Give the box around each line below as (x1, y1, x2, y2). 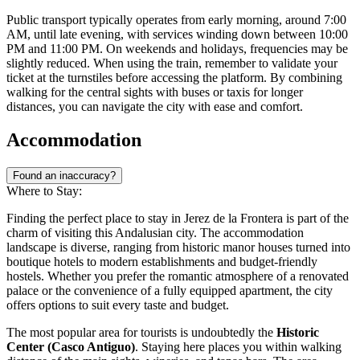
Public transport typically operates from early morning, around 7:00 (6, 12, 346, 27)
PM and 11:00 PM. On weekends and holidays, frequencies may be (6, 41, 348, 55)
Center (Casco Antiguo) (6, 340, 135, 354)
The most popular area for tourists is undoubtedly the (6, 325, 276, 340)
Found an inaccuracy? (13, 170, 116, 182)
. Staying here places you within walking (135, 340, 342, 354)
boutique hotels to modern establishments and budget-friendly (6, 255, 317, 269)
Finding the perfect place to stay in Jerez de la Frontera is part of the (6, 211, 349, 226)
